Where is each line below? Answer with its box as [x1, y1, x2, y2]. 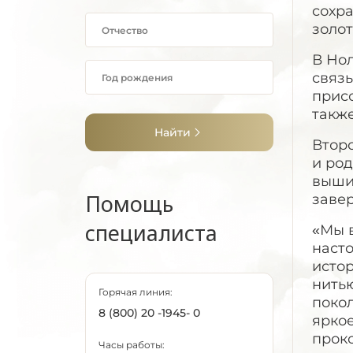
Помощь [85, 189, 173, 218]
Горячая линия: [98, 286, 173, 298]
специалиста [85, 218, 217, 247]
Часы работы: [98, 339, 165, 351]
